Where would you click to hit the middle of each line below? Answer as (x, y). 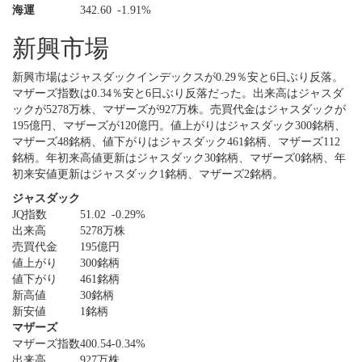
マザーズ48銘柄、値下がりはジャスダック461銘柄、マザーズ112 (176, 142)
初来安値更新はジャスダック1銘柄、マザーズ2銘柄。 (148, 174)
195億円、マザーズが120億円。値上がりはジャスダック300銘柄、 (179, 126)
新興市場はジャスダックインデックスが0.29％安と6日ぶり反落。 (178, 77)
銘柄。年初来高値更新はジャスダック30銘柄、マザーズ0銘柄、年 (179, 158)
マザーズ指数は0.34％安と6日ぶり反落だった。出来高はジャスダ (178, 93)
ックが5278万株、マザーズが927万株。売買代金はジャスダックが (179, 109)
